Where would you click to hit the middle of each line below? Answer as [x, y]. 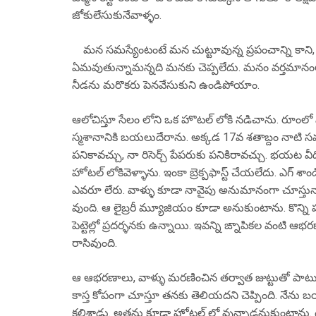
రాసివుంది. [96, 243]
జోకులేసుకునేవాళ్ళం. [118, 15]
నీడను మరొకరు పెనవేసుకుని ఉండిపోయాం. [166, 85]
